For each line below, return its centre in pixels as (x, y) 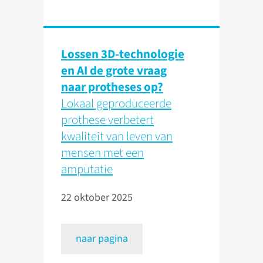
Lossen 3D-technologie (123, 54)
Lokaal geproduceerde (116, 104)
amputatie (87, 169)
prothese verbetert (107, 120)
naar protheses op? (112, 87)
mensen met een (102, 153)
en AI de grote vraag (114, 71)
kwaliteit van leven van (117, 136)
